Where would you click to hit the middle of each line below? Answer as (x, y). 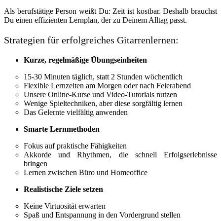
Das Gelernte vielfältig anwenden (76, 112)
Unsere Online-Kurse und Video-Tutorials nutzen (100, 94)
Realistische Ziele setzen (63, 189)
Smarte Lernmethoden (62, 129)
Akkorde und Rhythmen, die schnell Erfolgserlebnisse (120, 154)
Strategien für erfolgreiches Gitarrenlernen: (91, 40)
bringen (36, 163)
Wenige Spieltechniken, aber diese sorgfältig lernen (103, 103)
